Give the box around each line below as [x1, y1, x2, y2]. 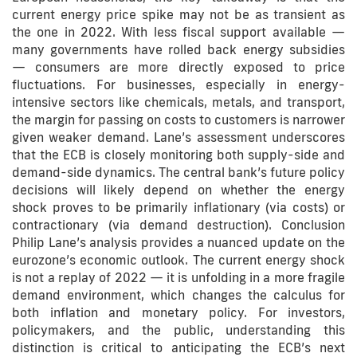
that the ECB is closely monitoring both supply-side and [12, 147, 345, 163]
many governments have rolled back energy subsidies [12, 41, 345, 57]
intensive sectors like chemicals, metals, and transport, [12, 94, 345, 110]
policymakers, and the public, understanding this [12, 322, 345, 338]
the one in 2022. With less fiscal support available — [12, 24, 345, 40]
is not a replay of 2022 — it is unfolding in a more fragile [12, 269, 345, 285]
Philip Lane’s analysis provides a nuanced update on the [12, 234, 345, 250]
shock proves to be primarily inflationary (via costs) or [12, 199, 345, 215]
